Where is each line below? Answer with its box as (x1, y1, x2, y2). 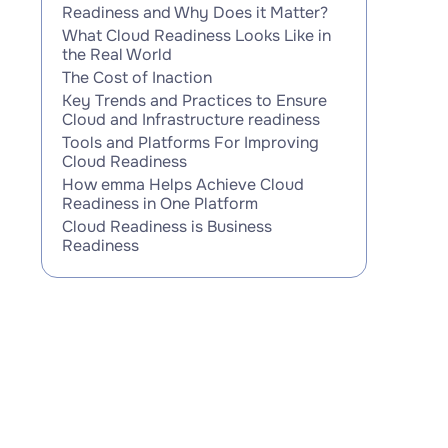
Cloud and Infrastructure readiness (61, 109, 320, 130)
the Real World (61, 44, 172, 65)
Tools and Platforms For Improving (61, 132, 319, 153)
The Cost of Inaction (61, 67, 212, 88)
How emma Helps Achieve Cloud (61, 174, 304, 195)
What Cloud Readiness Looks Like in (61, 25, 331, 46)
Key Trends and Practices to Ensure (61, 90, 327, 111)
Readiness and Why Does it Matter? (61, 2, 328, 23)
